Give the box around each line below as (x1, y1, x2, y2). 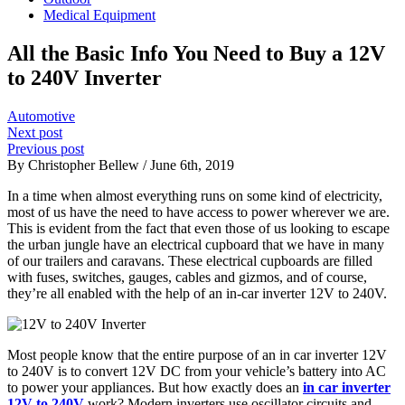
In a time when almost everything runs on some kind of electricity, (7, 187, 382, 203)
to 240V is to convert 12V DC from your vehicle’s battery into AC (7, 363, 386, 379)
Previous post (7, 140, 84, 156)
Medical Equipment (43, 7, 155, 23)
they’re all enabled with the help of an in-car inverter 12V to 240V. (7, 285, 387, 301)
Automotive (7, 108, 75, 124)
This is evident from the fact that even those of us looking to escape (7, 220, 390, 236)
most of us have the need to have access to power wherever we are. (7, 203, 390, 220)
